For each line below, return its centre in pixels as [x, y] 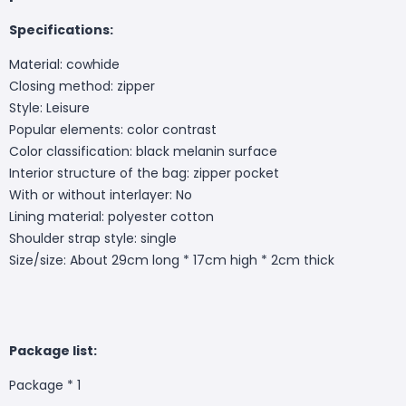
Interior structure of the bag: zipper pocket [144, 173]
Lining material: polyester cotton [111, 216]
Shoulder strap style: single [93, 238]
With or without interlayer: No [101, 194]
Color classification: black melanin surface [143, 151]
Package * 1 [45, 385]
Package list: [54, 350]
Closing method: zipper [82, 86]
